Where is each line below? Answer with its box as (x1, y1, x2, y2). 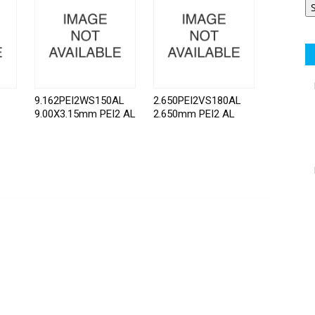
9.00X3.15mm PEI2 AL (34, 108, 136, 121)
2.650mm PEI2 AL (153, 108, 236, 121)
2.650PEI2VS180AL (153, 94, 242, 108)
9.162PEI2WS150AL (34, 94, 125, 108)
